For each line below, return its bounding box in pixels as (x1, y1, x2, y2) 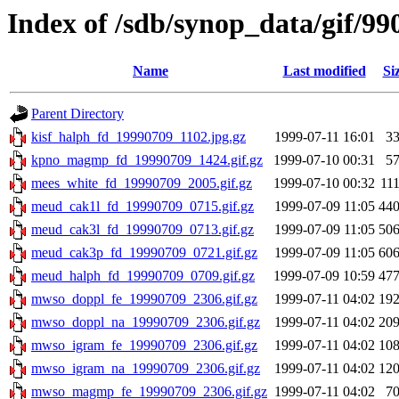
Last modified (282, 63, 366, 79)
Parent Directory (31, 106, 124, 122)
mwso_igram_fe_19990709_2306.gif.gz (31, 338, 257, 354)
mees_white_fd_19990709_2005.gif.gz (31, 175, 252, 191)
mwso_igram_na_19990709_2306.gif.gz (31, 361, 260, 377)
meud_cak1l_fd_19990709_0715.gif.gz (31, 199, 254, 215)
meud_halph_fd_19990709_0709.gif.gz (31, 268, 255, 284)
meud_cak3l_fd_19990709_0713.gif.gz (31, 222, 254, 238)
